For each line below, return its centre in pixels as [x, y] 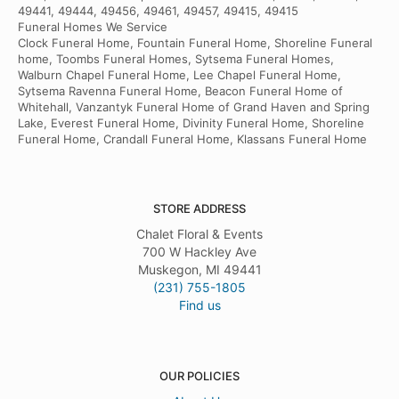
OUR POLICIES [199, 376]
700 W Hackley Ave [199, 252]
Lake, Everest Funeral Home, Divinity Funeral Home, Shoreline [191, 123]
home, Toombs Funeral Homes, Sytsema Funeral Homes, [176, 59]
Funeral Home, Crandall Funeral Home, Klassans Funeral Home [192, 139]
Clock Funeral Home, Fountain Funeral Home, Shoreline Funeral [195, 43]
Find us [199, 305]
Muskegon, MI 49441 [199, 270]
